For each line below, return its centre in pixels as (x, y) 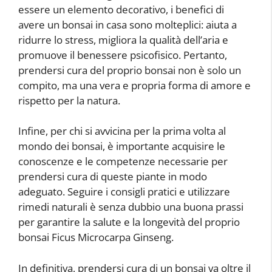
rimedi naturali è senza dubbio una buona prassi (131, 207)
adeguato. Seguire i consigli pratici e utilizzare (124, 192)
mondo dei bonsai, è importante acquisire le (122, 146)
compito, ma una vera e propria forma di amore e (134, 85)
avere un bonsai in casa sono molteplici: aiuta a (127, 24)
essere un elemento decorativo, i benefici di (121, 9)
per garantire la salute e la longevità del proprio (129, 222)
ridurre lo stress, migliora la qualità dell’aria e (123, 39)
